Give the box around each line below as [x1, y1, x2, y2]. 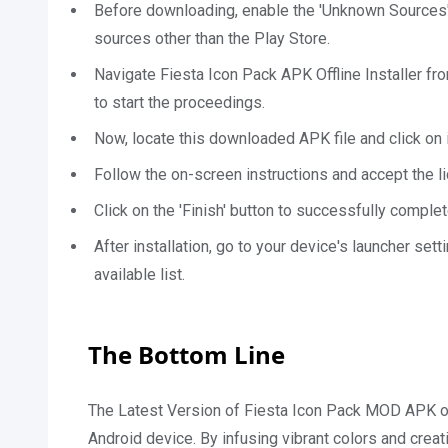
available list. [94, 265, 189, 284]
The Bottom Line [88, 338, 285, 371]
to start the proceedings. [94, 93, 265, 112]
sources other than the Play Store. [94, 29, 330, 48]
